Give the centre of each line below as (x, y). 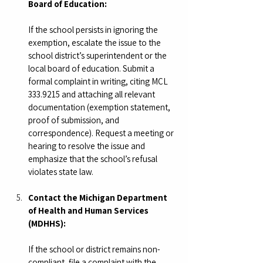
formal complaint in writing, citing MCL (99, 81)
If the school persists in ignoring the (94, 29)
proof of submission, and (75, 120)
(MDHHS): (47, 223)
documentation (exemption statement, (100, 107)
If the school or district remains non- (94, 249)
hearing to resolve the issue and (87, 146)
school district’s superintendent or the (98, 55)
